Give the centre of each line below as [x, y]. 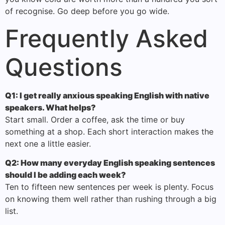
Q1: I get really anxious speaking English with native [107, 96]
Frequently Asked [106, 39]
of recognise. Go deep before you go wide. [87, 11]
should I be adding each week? [66, 175]
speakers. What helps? [50, 108]
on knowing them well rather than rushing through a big [111, 199]
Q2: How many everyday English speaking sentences [110, 163]
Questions [64, 67]
